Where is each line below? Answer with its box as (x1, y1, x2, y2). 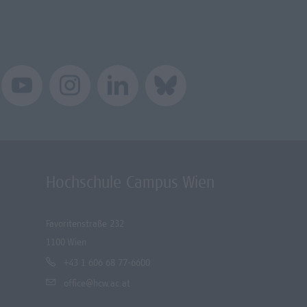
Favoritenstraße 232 (46, 220, 124, 230)
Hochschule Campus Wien (46, 176, 214, 193)
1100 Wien (46, 238, 86, 249)
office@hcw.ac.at (64, 280, 130, 290)
